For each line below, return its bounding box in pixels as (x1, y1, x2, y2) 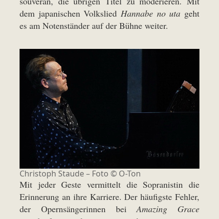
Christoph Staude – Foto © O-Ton (20, 168, 141, 179)
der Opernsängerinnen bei (20, 203, 137, 215)
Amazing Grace (136, 203, 199, 215)
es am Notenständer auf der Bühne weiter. (20, 20, 168, 32)
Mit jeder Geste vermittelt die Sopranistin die (20, 178, 199, 191)
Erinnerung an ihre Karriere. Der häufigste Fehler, (20, 191, 199, 203)
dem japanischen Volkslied (20, 7, 121, 20)
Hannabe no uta (121, 7, 181, 20)
